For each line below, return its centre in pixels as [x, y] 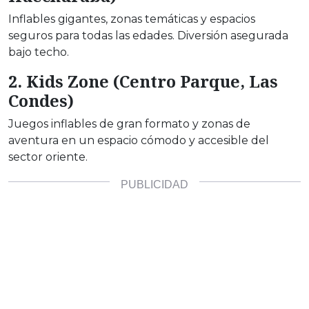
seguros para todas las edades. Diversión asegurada [148, 36]
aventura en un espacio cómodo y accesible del [139, 141]
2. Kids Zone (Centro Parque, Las [143, 82]
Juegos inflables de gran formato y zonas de [129, 124]
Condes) [41, 101]
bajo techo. [39, 52]
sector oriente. [48, 157]
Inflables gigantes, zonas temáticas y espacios [132, 19]
